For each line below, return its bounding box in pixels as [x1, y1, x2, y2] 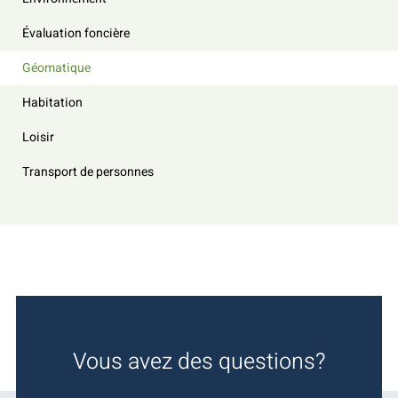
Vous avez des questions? [73, 346, 325, 378]
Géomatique [22, 59, 91, 77]
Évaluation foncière [22, 24, 130, 43]
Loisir [22, 128, 54, 147]
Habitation [22, 93, 83, 112]
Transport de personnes [22, 163, 154, 181]
